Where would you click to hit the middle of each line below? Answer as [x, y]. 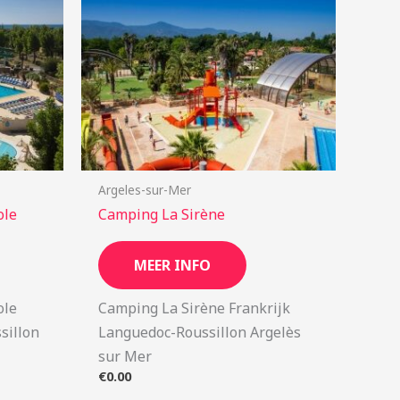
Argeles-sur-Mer [145, 189]
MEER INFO [173, 266]
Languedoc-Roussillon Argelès [200, 333]
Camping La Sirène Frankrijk [195, 308]
